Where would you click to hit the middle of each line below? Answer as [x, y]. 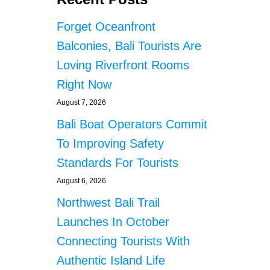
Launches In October [113, 222]
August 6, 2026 [81, 181]
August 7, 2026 [81, 103]
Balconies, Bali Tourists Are [129, 46]
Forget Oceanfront [106, 27]
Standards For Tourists [118, 163]
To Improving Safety [110, 144]
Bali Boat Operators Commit [132, 124]
